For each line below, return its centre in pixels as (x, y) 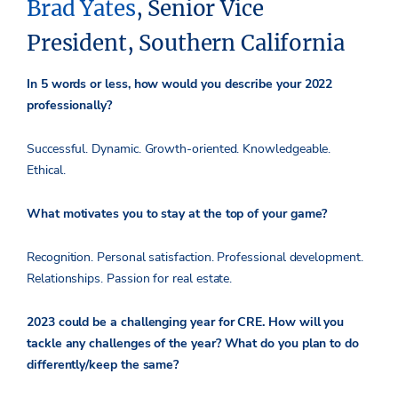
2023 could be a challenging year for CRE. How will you (186, 322)
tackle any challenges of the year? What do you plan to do (193, 344)
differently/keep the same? (105, 365)
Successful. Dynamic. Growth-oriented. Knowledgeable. (179, 149)
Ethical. (46, 171)
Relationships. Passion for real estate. (130, 279)
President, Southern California (186, 44)
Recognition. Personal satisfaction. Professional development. (195, 258)
